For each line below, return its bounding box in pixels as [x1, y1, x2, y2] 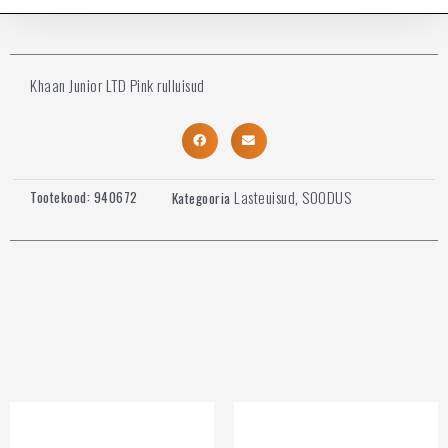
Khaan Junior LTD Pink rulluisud [30, 73, 205, 96]
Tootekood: [30, 187, 94, 208]
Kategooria [171, 188, 231, 209]
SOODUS [302, 186, 351, 209]
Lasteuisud [234, 186, 295, 209]
